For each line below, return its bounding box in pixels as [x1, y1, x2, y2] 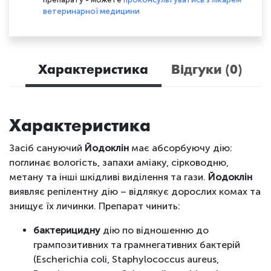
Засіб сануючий [9, 142, 85, 154]
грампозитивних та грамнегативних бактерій [33, 238, 240, 250]
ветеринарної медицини [43, 7, 140, 16]
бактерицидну [33, 224, 100, 236]
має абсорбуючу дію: [129, 142, 232, 154]
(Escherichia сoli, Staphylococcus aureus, [33, 253, 219, 265]
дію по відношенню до [100, 224, 209, 236]
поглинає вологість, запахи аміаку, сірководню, [9, 156, 229, 168]
